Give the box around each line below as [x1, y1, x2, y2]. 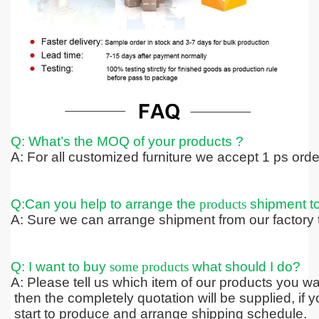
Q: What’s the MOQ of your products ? [10, 133, 244, 149]
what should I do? [188, 258, 300, 274]
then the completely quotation [10, 290, 194, 305]
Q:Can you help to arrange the [10, 196, 199, 211]
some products [109, 258, 189, 274]
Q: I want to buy [10, 258, 110, 274]
